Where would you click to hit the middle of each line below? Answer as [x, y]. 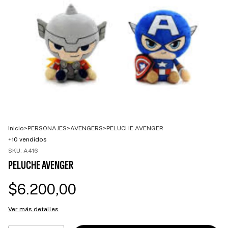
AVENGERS [87, 128]
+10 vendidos [27, 139]
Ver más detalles [33, 209]
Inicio [16, 128]
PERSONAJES [47, 128]
